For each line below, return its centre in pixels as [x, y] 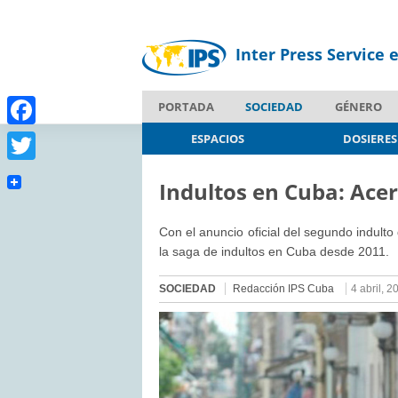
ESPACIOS [218, 138]
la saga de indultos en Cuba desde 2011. [275, 251]
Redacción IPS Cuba [284, 288]
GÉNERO [359, 106]
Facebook [35, 138]
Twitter [28, 174]
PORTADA [186, 106]
